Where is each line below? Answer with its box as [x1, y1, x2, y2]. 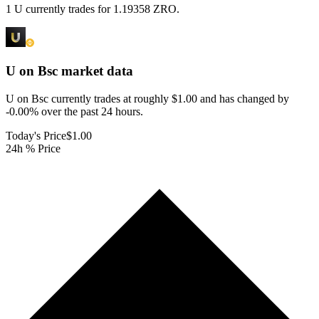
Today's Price [6, 129, 66, 142]
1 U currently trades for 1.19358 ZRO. [6, 3, 179, 16]
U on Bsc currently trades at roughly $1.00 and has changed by [6, 92, 289, 105]
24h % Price [6, 142, 61, 155]
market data [58, 63, 133, 79]
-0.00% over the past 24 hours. [6, 105, 143, 117]
